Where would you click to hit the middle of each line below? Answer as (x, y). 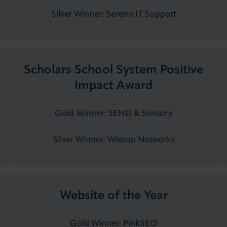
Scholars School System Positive (113, 70)
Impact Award (113, 86)
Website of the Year (113, 196)
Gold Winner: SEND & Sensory (113, 113)
